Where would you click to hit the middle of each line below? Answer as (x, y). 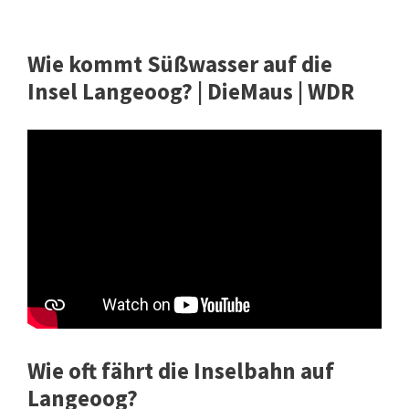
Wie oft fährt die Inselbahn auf (181, 370)
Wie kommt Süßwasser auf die (180, 64)
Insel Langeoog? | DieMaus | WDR (191, 92)
